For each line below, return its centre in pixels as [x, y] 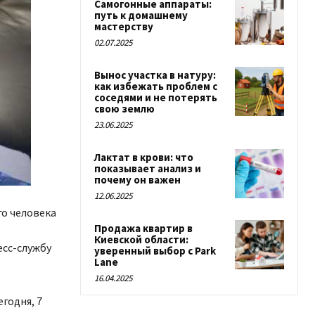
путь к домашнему [141, 15]
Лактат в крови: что [144, 157]
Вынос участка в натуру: [155, 75]
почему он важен [137, 180]
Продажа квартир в [143, 228]
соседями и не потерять [156, 97]
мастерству [124, 26]
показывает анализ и [148, 168]
